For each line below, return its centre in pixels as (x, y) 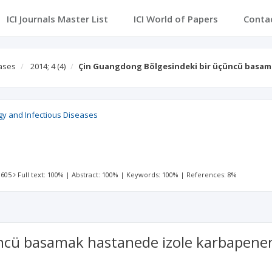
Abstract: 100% (95, 175)
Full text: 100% (41, 175)
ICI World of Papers (175, 19)
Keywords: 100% (153, 175)
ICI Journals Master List (57, 19)
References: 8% (212, 175)
